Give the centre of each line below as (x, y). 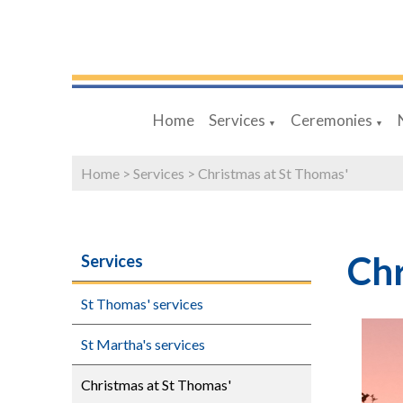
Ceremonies (332, 120)
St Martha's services (143, 344)
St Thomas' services (142, 304)
